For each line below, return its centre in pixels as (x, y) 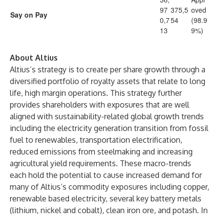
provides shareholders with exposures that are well (99, 105)
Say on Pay (29, 15)
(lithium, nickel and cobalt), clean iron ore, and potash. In (109, 210)
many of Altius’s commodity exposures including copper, (109, 187)
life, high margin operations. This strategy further (96, 93)
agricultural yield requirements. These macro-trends (100, 163)
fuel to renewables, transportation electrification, (96, 140)
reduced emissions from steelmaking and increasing (101, 152)
